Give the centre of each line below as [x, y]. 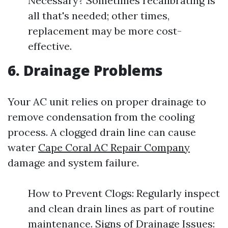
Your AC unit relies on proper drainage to [107, 102]
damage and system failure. [73, 163]
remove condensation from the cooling [101, 117]
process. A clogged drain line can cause [102, 132]
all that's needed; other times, [99, 16]
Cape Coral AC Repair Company [114, 147]
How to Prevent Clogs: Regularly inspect [124, 193]
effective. [50, 46]
